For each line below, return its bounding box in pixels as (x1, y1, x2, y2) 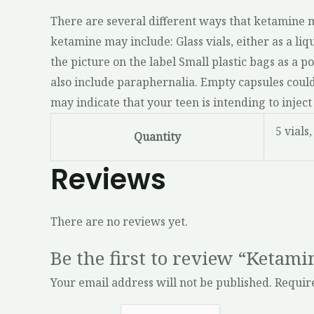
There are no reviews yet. (50, 214, 188, 230)
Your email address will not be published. (50, 275, 272, 291)
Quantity (134, 129, 181, 145)
